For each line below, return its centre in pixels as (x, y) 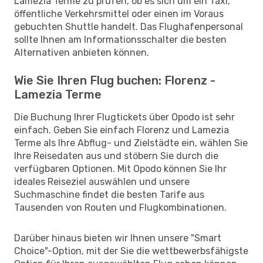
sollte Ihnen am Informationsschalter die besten (120, 39)
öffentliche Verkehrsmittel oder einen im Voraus (119, 14)
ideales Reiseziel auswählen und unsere (102, 181)
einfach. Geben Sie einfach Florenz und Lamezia (122, 130)
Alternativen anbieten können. (82, 52)
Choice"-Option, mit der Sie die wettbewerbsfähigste (131, 251)
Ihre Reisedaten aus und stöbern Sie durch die (116, 156)
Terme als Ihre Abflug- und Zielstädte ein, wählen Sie (131, 143)
